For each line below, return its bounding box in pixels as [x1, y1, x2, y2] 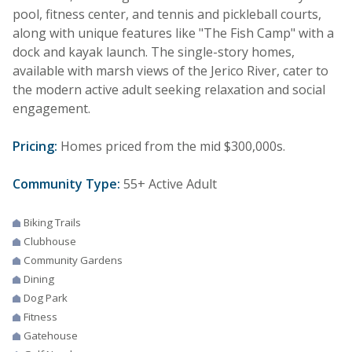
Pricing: [13, 137, 57, 155]
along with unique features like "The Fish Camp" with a [13, 24, 334, 42]
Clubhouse [24, 233, 76, 248]
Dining [24, 271, 54, 286]
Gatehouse [24, 328, 78, 343]
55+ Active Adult [120, 174, 217, 192]
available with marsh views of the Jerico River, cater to [13, 61, 328, 79]
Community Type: [13, 174, 120, 192]
